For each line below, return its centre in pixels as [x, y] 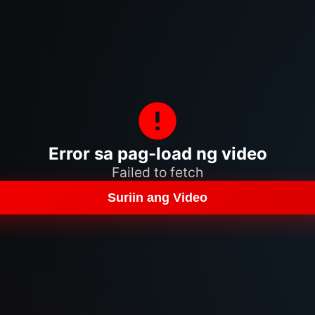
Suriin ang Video [157, 197]
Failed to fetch [157, 172]
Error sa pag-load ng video [157, 154]
